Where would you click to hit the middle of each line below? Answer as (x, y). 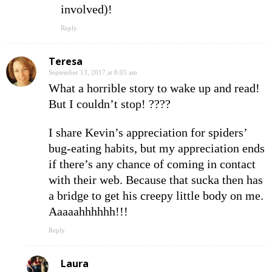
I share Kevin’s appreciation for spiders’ (148, 133)
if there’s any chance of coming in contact (152, 164)
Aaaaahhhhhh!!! (88, 212)
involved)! (87, 9)
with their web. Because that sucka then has (156, 180)
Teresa (66, 62)
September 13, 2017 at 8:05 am (93, 73)
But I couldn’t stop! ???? (110, 104)
